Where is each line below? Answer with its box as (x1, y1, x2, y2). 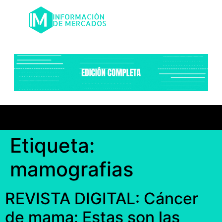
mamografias (10, 157, 133, 182)
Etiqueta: (10, 133, 95, 158)
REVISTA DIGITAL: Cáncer (5, 189, 198, 209)
